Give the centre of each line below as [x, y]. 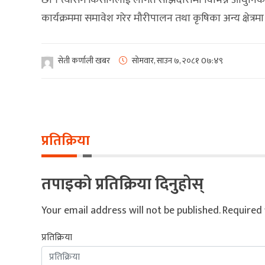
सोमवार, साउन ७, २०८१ [166, 61]
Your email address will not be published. [131, 211]
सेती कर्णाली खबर [84, 61]
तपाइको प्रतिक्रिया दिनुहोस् [122, 184]
